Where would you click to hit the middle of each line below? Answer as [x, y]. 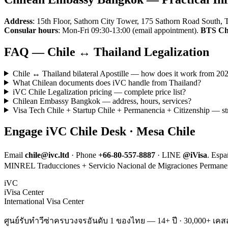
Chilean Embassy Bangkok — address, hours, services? [102, 101]
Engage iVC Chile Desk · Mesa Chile [100, 132]
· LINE [169, 155]
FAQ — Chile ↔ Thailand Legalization [107, 52]
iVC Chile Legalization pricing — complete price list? [99, 92]
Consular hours [31, 30]
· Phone [84, 155]
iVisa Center [24, 192]
